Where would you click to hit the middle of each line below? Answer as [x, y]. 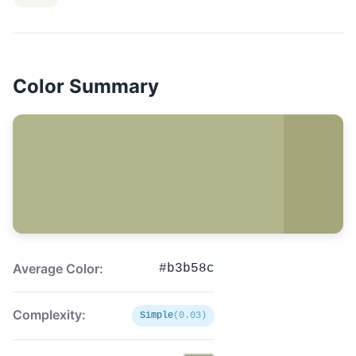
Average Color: [58, 269]
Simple [157, 315]
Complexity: [49, 315]
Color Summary [86, 86]
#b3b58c [187, 269]
